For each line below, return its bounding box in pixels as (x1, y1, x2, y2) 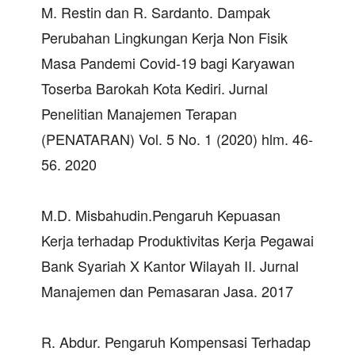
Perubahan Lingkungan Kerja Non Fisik (41, 26, 288, 48)
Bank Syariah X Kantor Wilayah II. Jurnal (41, 254, 299, 276)
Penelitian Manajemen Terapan (41, 102, 237, 124)
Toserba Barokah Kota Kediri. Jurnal (41, 77, 268, 98)
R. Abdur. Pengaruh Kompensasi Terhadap (41, 330, 311, 352)
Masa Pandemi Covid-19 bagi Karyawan (41, 52, 295, 73)
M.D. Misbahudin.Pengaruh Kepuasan (41, 204, 281, 225)
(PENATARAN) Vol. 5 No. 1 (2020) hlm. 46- (41, 128, 313, 149)
